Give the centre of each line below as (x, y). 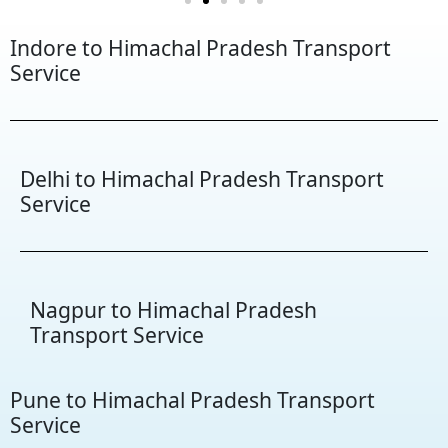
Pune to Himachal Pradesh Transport (192, 399)
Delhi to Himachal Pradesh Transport (202, 178)
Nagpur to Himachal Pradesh (173, 309)
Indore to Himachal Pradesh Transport (200, 47)
